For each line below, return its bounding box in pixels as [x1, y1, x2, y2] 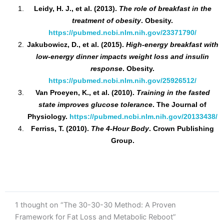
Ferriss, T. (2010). [31, 124, 91, 133]
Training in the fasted [136, 88, 210, 97]
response [90, 64, 122, 73]
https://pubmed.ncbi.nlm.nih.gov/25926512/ [48, 76, 196, 85]
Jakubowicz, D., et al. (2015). [26, 40, 126, 49]
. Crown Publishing [149, 124, 214, 133]
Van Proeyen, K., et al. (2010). [35, 88, 136, 97]
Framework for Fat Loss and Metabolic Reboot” [15, 212, 176, 222]
